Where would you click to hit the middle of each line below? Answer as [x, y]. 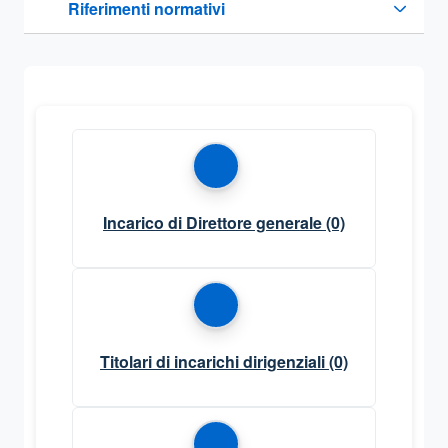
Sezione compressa [110, 19]
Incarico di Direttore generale [212, 222]
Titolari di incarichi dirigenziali [212, 361]
